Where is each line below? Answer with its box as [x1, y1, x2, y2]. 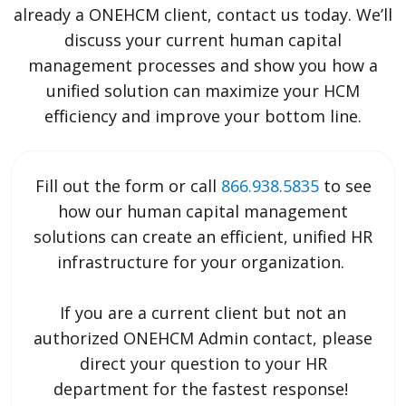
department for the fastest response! [53, 378, 353, 401]
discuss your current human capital [64, 29, 342, 52]
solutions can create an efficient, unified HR [34, 226, 372, 248]
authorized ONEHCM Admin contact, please [34, 327, 372, 350]
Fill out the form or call [34, 175, 221, 198]
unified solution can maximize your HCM [46, 80, 360, 102]
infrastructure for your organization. [57, 251, 349, 274]
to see [323, 175, 372, 198]
